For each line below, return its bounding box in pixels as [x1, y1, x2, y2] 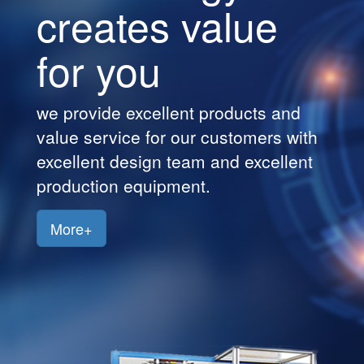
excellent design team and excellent [83, 149, 360, 173]
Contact [13, 84, 59, 105]
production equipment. [83, 173, 258, 197]
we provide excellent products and [83, 100, 348, 124]
